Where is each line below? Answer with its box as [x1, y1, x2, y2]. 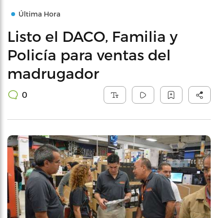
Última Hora [18, 10, 60, 18]
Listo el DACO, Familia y [7, 27, 178, 45]
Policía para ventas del [7, 46, 171, 63]
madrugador [7, 64, 99, 82]
